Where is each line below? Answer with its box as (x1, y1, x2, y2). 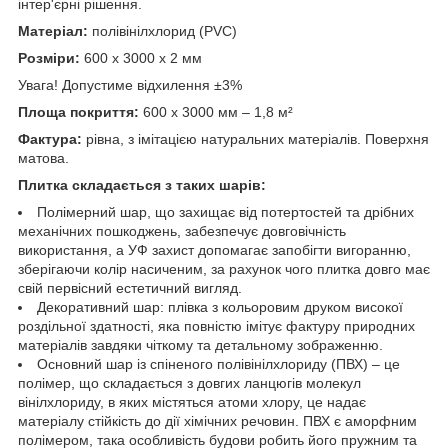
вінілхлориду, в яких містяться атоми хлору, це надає (18, 393, 366, 410)
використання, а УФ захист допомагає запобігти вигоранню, (18, 241, 411, 258)
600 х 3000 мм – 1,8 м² (143, 103, 293, 120)
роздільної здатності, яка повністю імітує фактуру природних (18, 317, 415, 334)
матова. (18, 149, 69, 166)
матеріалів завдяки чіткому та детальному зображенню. (18, 336, 383, 353)
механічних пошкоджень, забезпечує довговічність (18, 222, 346, 239)
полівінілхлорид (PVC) (92, 22, 237, 39)
